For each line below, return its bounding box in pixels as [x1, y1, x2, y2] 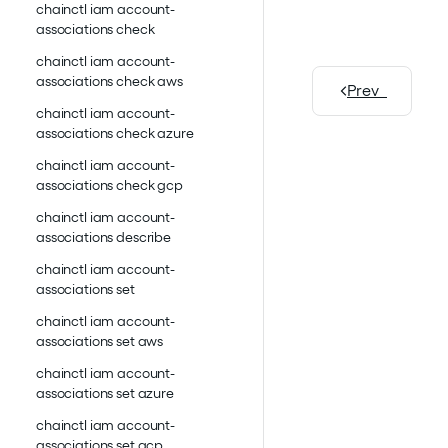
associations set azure [36, 385, 174, 402]
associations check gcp [36, 177, 183, 194]
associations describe [36, 229, 172, 246]
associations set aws [36, 333, 164, 350]
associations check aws [36, 73, 183, 90]
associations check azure [36, 125, 194, 142]
